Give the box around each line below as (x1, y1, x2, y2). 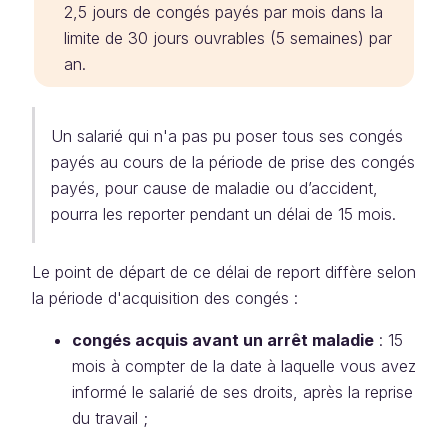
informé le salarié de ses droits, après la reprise (72, 382, 413, 402)
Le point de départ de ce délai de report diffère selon (32, 262, 416, 282)
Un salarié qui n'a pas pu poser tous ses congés (51, 126, 403, 146)
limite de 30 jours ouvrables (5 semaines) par (64, 28, 392, 48)
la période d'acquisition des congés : (32, 288, 298, 308)
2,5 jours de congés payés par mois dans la (64, 2, 383, 22)
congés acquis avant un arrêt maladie (72, 330, 374, 350)
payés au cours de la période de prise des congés (51, 152, 415, 172)
